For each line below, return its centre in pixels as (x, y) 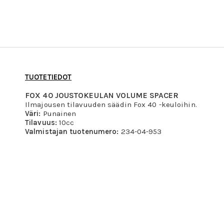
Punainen (58, 113)
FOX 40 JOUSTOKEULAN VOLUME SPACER (102, 95)
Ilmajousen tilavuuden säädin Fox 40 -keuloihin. (111, 104)
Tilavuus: (41, 122)
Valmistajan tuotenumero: (72, 131)
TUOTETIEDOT (48, 77)
